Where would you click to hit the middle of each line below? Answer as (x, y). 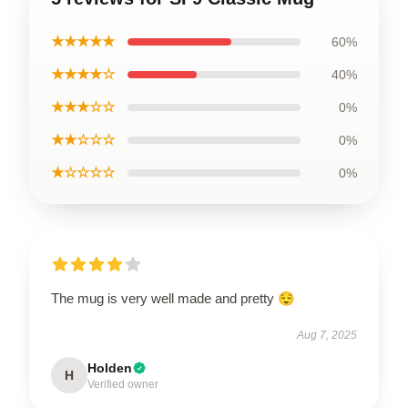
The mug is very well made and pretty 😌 (173, 298)
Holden (110, 367)
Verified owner (123, 384)
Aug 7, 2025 (327, 335)
